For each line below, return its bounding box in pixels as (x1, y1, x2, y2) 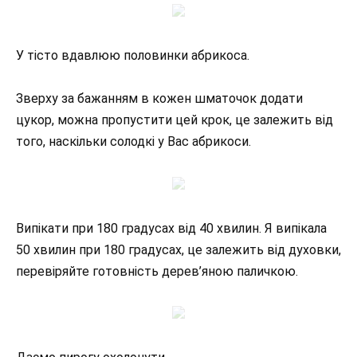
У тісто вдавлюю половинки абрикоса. (16, 48, 249, 64)
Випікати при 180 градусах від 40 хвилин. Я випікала (16, 220, 327, 236)
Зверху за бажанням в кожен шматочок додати (16, 91, 303, 107)
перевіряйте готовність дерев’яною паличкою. (16, 263, 298, 279)
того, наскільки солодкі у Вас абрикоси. (16, 134, 251, 150)
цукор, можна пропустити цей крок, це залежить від (16, 112, 333, 128)
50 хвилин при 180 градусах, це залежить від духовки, (16, 241, 341, 257)
